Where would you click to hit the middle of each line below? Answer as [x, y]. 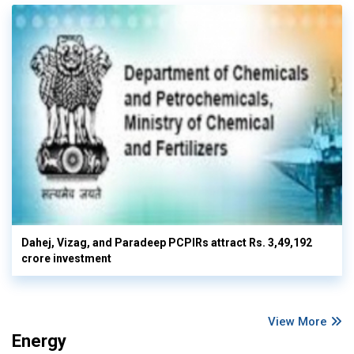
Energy [39, 341]
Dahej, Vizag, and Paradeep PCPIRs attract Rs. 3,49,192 [167, 242]
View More [299, 321]
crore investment [66, 258]
